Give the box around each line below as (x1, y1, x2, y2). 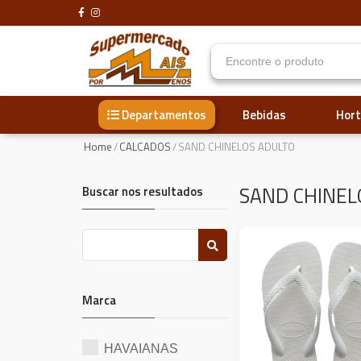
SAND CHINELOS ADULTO (178, 139, 295, 155)
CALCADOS (119, 139, 171, 155)
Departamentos (122, 106, 206, 124)
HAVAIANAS (104, 342, 178, 355)
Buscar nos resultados (82, 182, 203, 201)
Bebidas (242, 105, 286, 124)
